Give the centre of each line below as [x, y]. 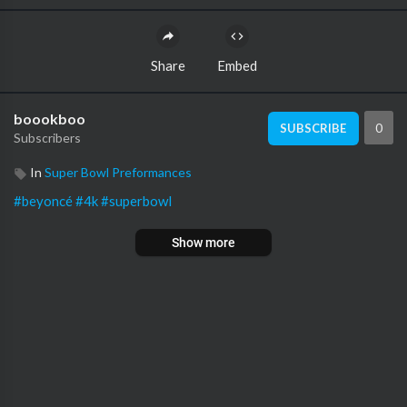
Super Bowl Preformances [118, 172]
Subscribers [47, 138]
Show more [203, 243]
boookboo [50, 119]
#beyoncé [43, 201]
